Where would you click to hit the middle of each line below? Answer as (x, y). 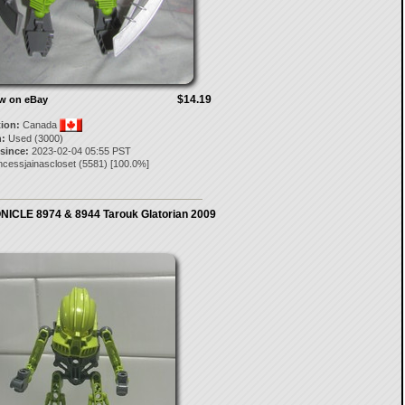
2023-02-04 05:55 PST (80, 151)
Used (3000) (34, 138)
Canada (39, 125)
